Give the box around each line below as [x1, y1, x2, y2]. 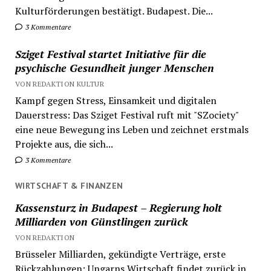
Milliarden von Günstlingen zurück [15, 214, 188, 229]
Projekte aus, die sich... [15, 137, 113, 151]
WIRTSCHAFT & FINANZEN [15, 180, 123, 191]
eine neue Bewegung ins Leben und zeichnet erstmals [15, 122, 249, 136]
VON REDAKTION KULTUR [15, 79, 105, 88]
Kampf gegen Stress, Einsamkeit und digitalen [15, 93, 217, 107]
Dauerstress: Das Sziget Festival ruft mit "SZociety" [15, 108, 238, 122]
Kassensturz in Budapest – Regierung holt [15, 200, 222, 215]
